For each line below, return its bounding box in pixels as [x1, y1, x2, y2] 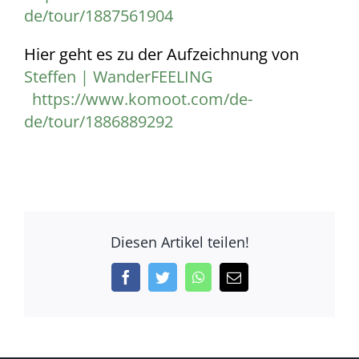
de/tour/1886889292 [24, 110, 173, 132]
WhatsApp [203, 269, 265, 284]
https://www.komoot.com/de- [28, 87, 252, 110]
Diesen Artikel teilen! [110, 232, 249, 252]
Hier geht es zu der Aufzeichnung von [24, 42, 299, 65]
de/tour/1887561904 [24, 4, 173, 26]
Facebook [131, 269, 188, 284]
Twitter [168, 269, 211, 284]
